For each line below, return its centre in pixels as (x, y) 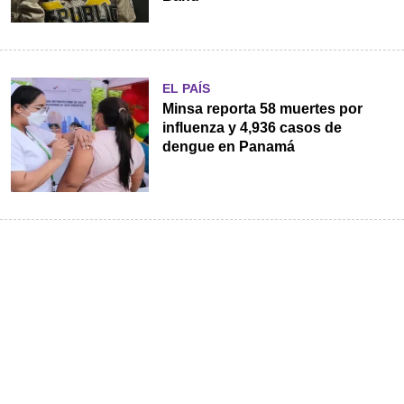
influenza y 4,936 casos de (252, 127)
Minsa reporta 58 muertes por (262, 108)
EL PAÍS (186, 88)
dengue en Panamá (228, 146)
